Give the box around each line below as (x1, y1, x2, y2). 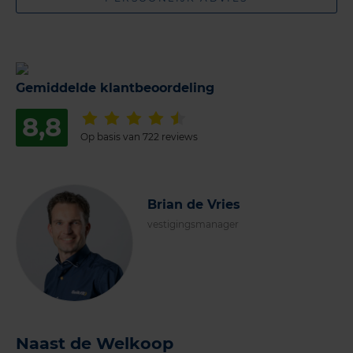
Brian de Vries (147, 197, 240, 213)
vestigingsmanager (147, 218, 239, 231)
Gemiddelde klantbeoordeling (16, 80, 214, 96)
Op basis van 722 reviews (80, 131, 198, 143)
